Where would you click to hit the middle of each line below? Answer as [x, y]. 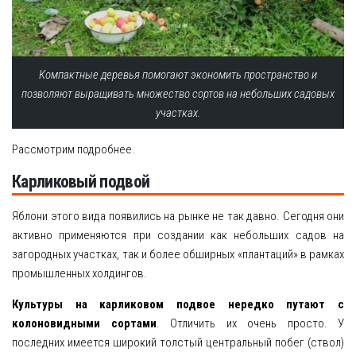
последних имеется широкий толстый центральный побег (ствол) [178, 343]
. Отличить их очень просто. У [250, 324]
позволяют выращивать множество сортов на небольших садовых [178, 94]
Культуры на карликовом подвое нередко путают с [178, 305]
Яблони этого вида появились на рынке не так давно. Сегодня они [178, 217]
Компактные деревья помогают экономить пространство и [178, 75]
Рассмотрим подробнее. [74, 150]
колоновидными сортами [84, 324]
